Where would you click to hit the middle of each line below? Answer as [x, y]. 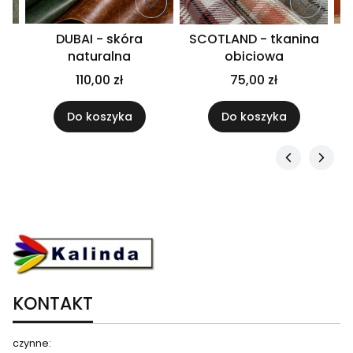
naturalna [99, 57]
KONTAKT [53, 304]
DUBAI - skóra [99, 39]
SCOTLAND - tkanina [254, 39]
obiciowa [254, 57]
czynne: [32, 344]
